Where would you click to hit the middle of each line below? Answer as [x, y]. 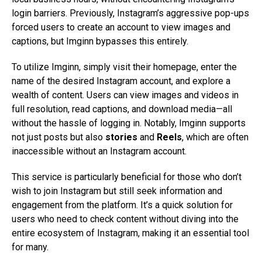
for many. [30, 247]
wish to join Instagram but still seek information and [117, 191]
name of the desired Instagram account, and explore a [121, 81]
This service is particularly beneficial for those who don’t [127, 177]
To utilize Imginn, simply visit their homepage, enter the [124, 67]
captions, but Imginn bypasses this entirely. [100, 42]
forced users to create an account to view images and [121, 27]
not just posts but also [58, 137]
